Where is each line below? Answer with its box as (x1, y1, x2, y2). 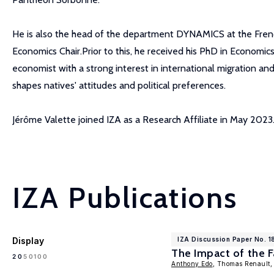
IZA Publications (12, 180, 238, 215)
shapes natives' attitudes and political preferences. (12, 80, 226, 91)
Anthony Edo (171, 260, 213, 267)
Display (12, 235, 44, 246)
